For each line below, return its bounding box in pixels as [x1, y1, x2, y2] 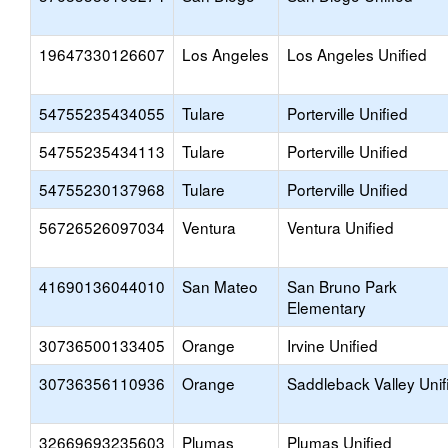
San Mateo [182, 275, 258, 297]
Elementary [287, 296, 366, 318]
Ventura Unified [287, 216, 394, 238]
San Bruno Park [287, 275, 397, 297]
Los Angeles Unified [287, 43, 427, 65]
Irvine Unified [287, 334, 378, 356]
